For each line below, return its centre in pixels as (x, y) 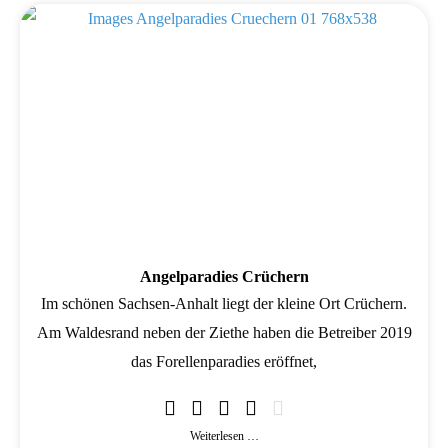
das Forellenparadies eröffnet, (224, 362)
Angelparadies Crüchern (224, 277)
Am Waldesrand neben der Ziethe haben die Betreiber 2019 (224, 333)
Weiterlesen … (224, 436)
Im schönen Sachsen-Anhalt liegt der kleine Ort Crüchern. (224, 304)
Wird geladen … (177, 183)
